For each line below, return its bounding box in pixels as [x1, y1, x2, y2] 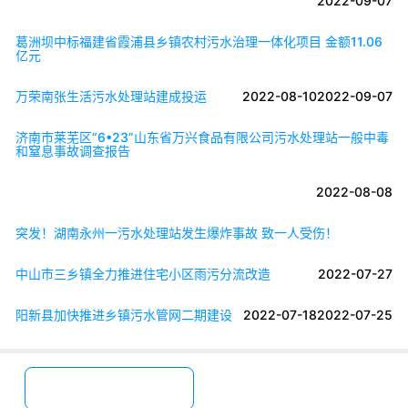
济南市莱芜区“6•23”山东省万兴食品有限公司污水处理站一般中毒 [15, 128, 389, 145]
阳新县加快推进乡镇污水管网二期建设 [15, 306, 232, 322]
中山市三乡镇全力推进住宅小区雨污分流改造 [15, 265, 270, 281]
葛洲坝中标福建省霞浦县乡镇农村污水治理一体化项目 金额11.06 [15, 33, 382, 49]
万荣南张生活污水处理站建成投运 [15, 87, 207, 104]
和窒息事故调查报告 [15, 142, 130, 158]
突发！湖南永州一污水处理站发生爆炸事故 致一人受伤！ [15, 224, 338, 240]
